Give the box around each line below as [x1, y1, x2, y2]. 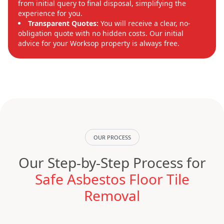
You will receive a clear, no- [98, 18, 190, 28]
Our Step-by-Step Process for [18, 153, 206, 172]
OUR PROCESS [93, 133, 131, 141]
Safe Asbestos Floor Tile [34, 169, 189, 189]
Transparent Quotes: [28, 18, 98, 28]
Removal [84, 186, 140, 205]
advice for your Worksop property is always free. [18, 38, 179, 48]
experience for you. [18, 8, 82, 18]
